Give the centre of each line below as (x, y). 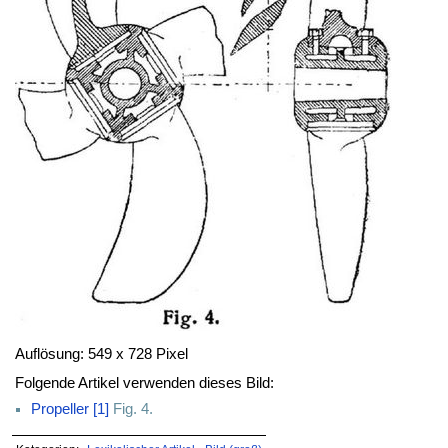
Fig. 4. (132, 409)
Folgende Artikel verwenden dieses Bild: (144, 383)
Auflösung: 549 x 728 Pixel (101, 353)
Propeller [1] (69, 409)
